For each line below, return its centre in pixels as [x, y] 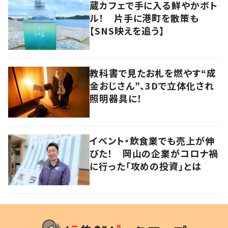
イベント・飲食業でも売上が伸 [152, 140]
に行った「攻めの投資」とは [146, 166]
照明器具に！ [116, 98]
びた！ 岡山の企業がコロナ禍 [154, 153]
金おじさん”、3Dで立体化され [152, 85]
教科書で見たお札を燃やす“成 [153, 73]
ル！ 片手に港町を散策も [144, 18]
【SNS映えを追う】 [127, 30]
